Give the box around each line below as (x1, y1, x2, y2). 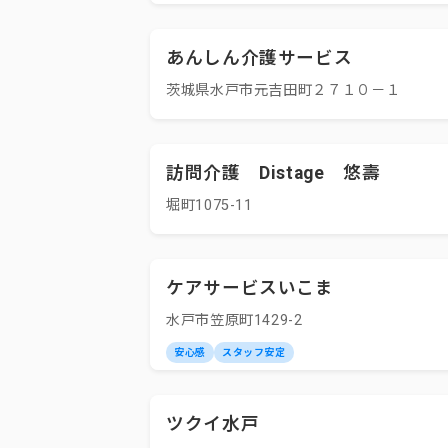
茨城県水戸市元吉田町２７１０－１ (166, 82, 401, 99)
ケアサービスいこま (166, 278, 334, 298)
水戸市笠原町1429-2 (166, 312, 303, 329)
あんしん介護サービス (166, 48, 353, 68)
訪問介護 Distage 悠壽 (166, 163, 381, 183)
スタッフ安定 (221, 346, 286, 358)
